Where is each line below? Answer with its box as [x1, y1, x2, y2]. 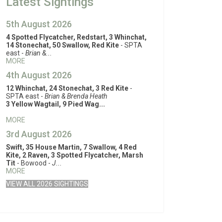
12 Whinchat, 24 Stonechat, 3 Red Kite [6, 84, 128, 92]
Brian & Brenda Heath [45, 92, 107, 100]
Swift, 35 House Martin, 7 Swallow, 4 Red [6, 143, 137, 151]
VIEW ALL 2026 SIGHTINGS [6, 180, 88, 188]
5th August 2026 [6, 19, 72, 29]
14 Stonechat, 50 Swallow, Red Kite [6, 41, 119, 49]
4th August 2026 [6, 70, 72, 80]
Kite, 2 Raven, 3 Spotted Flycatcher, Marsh [6, 151, 143, 159]
